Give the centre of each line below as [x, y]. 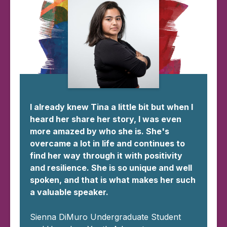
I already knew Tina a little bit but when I [111, 107]
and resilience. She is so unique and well [111, 167]
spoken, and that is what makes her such [113, 180]
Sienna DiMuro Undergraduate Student [105, 217]
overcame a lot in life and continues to [107, 143]
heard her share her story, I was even [106, 119]
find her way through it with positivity [106, 155]
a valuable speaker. [69, 192]
